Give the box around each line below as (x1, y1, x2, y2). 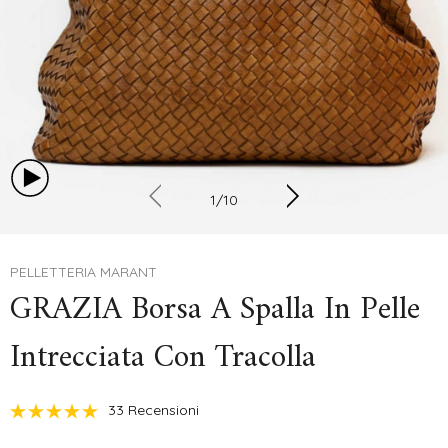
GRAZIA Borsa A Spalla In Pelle (10, 282, 420, 339)
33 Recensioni (108, 401, 199, 420)
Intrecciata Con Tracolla (10, 330, 316, 387)
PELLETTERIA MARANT (10, 263, 157, 282)
